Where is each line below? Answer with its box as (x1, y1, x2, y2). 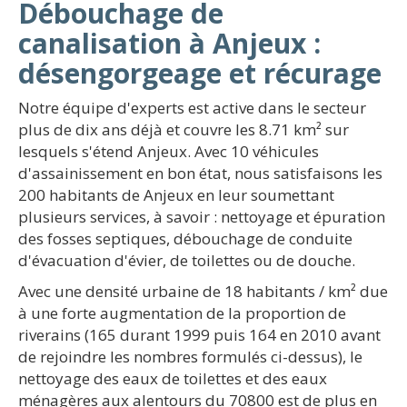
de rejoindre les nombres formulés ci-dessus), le (18, 346, 362, 367)
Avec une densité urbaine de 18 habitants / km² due (18, 281, 388, 302)
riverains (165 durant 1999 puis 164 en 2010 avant (18, 324, 381, 345)
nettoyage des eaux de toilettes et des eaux (18, 368, 327, 389)
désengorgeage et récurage (18, 55, 382, 92)
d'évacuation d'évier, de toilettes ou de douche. (18, 250, 355, 271)
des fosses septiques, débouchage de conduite (18, 228, 352, 249)
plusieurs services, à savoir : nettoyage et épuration (18, 206, 385, 227)
